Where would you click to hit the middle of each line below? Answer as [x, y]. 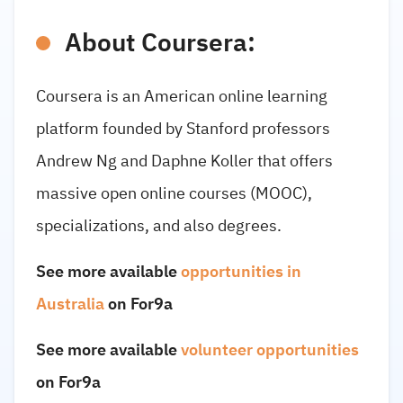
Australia [70, 304]
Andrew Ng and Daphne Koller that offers [184, 161]
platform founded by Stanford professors [183, 129]
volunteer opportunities [270, 350]
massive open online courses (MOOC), [174, 193]
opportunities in [241, 272]
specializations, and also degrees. [159, 226]
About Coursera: [160, 44]
